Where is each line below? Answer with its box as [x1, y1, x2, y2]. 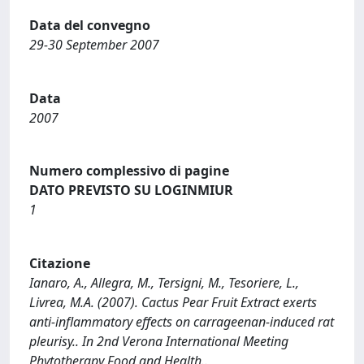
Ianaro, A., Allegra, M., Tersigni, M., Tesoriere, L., [29, 273, 299, 292]
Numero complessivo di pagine [29, 162, 229, 180]
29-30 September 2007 [29, 36, 159, 54]
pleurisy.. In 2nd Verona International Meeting [29, 331, 288, 350]
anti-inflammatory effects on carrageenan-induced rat [29, 312, 334, 331]
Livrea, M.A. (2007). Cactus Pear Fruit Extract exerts [29, 292, 317, 311]
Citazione [29, 253, 90, 272]
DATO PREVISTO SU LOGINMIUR [29, 181, 233, 200]
